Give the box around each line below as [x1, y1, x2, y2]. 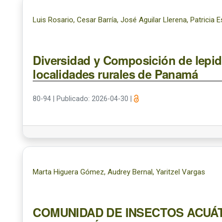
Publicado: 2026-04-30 [56, 95, 131, 103]
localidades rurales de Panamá [33, 65, 198, 82]
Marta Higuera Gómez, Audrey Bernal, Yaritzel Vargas [33, 167, 206, 176]
